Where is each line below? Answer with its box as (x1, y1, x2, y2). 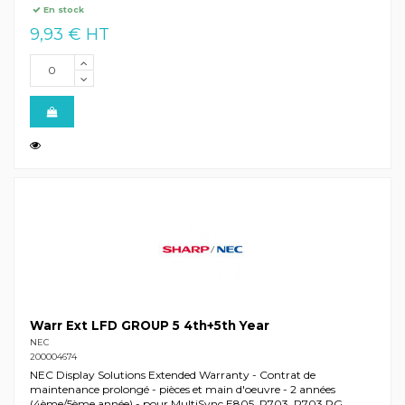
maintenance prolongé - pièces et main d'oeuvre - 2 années (29, 382, 335, 397)
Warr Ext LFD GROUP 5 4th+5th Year (29, 318, 269, 334)
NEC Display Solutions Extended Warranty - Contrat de (29, 368, 316, 382)
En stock (41, 5, 85, 15)
